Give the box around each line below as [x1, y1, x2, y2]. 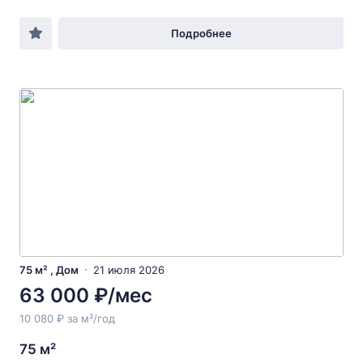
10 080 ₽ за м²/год [19, 312, 115, 325]
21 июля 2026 [93, 263, 164, 276]
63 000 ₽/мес [19, 284, 152, 307]
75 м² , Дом [19, 263, 79, 276]
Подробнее [170, 27, 232, 40]
